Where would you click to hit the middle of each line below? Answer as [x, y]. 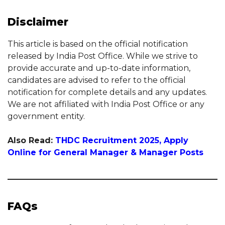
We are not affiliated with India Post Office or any [106, 104]
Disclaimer [38, 22]
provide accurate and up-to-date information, [99, 68]
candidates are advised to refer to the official [97, 80]
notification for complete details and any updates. [107, 92]
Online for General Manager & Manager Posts [105, 152]
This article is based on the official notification [98, 44]
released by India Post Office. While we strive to [103, 56]
